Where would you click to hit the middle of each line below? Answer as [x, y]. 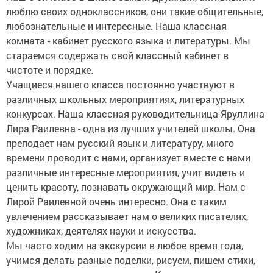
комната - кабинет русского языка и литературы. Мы [128, 41]
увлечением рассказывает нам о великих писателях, [127, 216]
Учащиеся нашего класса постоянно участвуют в [120, 84]
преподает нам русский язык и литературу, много [120, 143]
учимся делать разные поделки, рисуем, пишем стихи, [131, 260]
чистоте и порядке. [50, 70]
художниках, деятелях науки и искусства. [101, 231]
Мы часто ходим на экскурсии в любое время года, [125, 245]
